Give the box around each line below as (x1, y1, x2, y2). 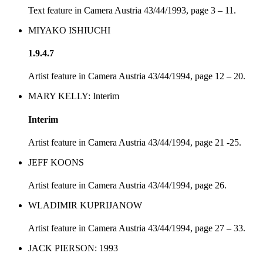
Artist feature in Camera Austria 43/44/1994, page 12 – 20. (28, 71, 245, 82)
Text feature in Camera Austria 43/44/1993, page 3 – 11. (28, 5, 236, 15)
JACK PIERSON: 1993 (28, 243, 118, 254)
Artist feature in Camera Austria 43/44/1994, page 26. (28, 180, 227, 191)
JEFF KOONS (28, 157, 84, 167)
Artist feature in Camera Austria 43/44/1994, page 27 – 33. (28, 223, 245, 234)
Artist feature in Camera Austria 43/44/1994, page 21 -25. (28, 137, 241, 147)
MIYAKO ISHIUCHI (28, 25, 110, 35)
